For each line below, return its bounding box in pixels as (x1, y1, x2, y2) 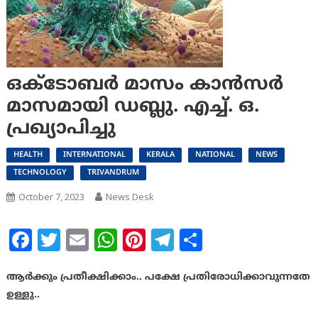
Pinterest (145, 226, 241, 255)
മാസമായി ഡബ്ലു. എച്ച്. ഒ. (6, 96, 259, 119)
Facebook (31, 226, 133, 255)
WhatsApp (116, 226, 227, 255)
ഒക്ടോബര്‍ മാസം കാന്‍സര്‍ (6, 74, 283, 97)
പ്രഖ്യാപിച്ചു (6, 118, 116, 141)
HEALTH (13, 150, 43, 160)
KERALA (146, 150, 175, 160)
